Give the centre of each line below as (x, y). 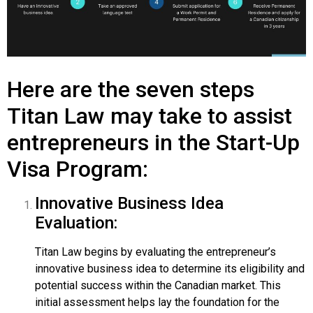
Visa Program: (78, 169)
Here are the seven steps (131, 89)
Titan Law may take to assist (150, 116)
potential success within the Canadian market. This (158, 285)
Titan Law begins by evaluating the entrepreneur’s (155, 252)
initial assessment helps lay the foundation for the (157, 302)
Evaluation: (76, 223)
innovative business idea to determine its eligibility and (170, 268)
